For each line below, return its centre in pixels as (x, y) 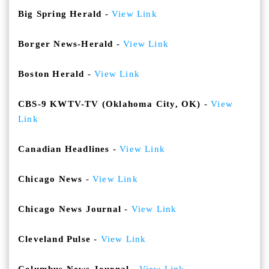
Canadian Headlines (64, 149)
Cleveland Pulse (54, 239)
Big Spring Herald (60, 14)
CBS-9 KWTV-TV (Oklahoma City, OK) (110, 104)
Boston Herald (51, 74)
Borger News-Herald (66, 44)
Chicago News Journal (70, 209)
